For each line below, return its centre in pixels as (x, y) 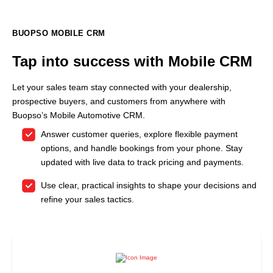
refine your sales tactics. (87, 200)
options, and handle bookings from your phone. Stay (142, 148)
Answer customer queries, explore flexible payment (139, 134)
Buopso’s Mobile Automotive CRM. (79, 115)
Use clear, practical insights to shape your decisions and (149, 186)
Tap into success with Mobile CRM (132, 61)
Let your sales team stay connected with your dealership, (122, 87)
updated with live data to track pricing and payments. (142, 162)
